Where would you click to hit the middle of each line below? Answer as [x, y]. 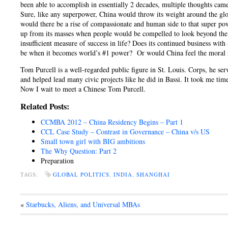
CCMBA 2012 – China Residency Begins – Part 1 [112, 122]
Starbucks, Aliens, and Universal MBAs [83, 204]
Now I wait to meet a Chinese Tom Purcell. [83, 89]
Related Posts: [45, 106]
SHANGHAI [153, 174]
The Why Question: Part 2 [79, 151]
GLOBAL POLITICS [81, 174]
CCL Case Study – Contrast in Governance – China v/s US [125, 132]
